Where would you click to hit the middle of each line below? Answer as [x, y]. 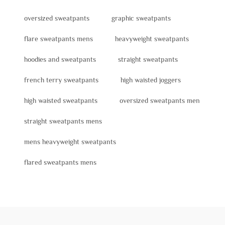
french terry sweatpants [61, 80]
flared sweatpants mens [60, 162]
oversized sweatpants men [160, 100]
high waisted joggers [151, 80]
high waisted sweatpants [61, 100]
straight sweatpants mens [63, 121]
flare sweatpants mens [59, 38]
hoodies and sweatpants [60, 59]
